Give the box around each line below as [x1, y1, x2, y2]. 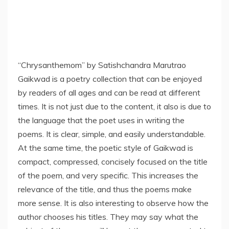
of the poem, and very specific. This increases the [18, 170, 198, 181]
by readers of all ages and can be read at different [18, 87, 200, 98]
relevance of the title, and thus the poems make [18, 184, 192, 195]
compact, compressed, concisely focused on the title [18, 156, 208, 167]
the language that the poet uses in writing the [18, 115, 185, 126]
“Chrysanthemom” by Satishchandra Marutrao [18, 60, 186, 71]
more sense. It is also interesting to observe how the [18, 198, 209, 209]
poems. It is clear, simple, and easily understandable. [18, 129, 205, 140]
